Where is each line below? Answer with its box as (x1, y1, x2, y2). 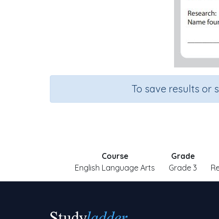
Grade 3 (169, 163, 197, 173)
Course (101, 151, 129, 161)
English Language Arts (75, 163, 155, 173)
